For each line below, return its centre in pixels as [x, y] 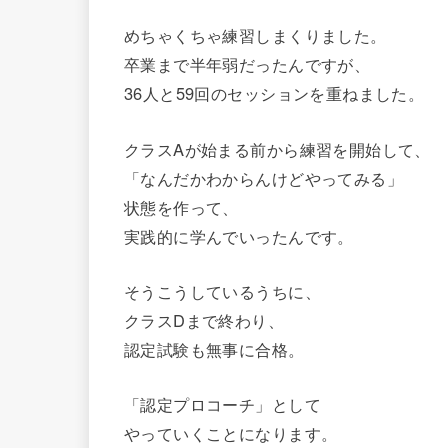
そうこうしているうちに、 [222, 291]
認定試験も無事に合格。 [214, 349]
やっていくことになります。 [231, 433]
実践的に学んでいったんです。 [239, 235]
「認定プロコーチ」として [222, 404]
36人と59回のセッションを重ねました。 [274, 93]
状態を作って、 [181, 206]
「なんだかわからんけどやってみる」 [264, 177]
